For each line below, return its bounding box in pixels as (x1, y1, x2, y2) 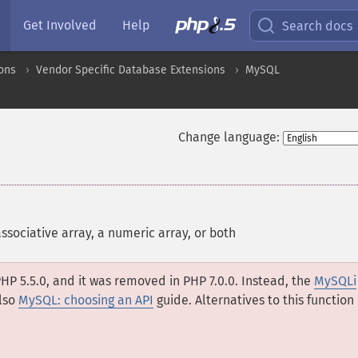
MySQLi (314, 273, 356, 288)
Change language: (177, 129, 280, 145)
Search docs (282, 18, 353, 34)
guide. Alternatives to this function (153, 292, 354, 308)
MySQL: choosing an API (18, 292, 153, 308)
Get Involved (23, 18, 97, 33)
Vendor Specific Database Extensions (36, 63, 225, 77)
